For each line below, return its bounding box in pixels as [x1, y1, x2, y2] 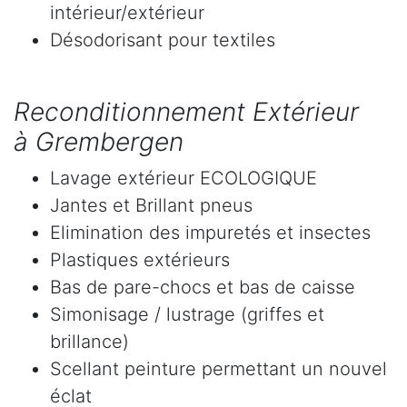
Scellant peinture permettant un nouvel [50, 358, 387, 381]
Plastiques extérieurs [50, 249, 230, 272]
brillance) [50, 331, 129, 353]
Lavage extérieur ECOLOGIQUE [50, 167, 317, 190]
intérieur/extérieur [50, 2, 204, 25]
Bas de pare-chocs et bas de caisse [50, 276, 355, 299]
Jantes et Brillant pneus [50, 194, 253, 217]
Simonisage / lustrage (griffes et [50, 303, 324, 326]
